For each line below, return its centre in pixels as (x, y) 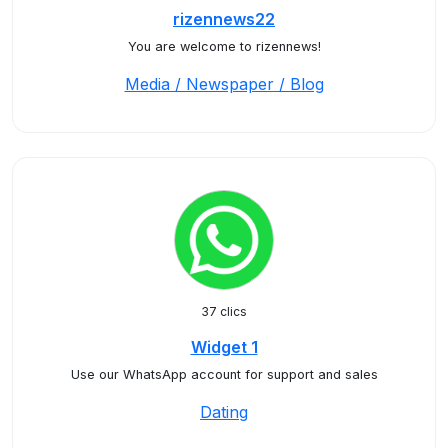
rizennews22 (224, 19)
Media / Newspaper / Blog (224, 84)
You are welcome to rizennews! (224, 46)
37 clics (224, 311)
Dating (224, 412)
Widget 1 (224, 347)
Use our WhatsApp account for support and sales (224, 374)
